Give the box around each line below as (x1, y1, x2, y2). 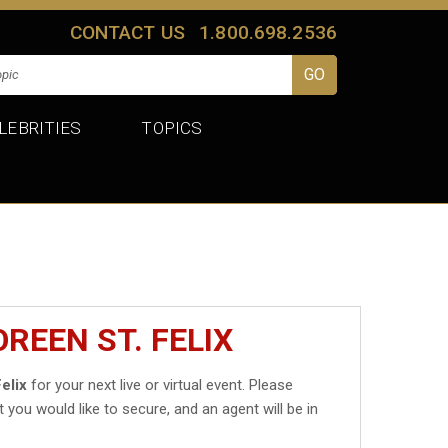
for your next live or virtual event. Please (27, 375, 294, 394)
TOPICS (141, 117, 203, 138)
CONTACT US (69, 20, 186, 44)
